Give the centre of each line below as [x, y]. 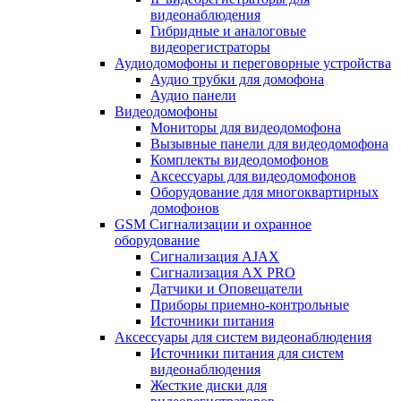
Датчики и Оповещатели [226, 289]
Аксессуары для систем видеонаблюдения [243, 337]
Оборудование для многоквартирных [264, 192]
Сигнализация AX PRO [223, 273]
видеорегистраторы [210, 47]
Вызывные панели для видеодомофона [269, 144]
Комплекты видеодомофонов [239, 160]
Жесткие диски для [209, 386]
